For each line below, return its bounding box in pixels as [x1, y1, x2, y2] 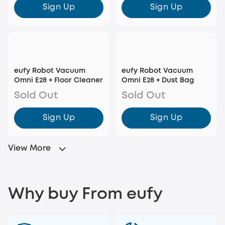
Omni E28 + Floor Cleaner [14, 77, 103, 84]
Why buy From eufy [8, 187, 163, 202]
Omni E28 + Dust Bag [122, 77, 194, 84]
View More [8, 145, 51, 153]
